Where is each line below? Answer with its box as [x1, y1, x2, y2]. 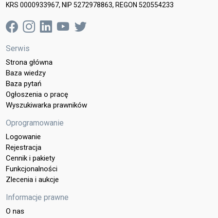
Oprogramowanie [6, 118, 64, 128]
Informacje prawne [6, 193, 69, 202]
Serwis [6, 44, 30, 54]
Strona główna [6, 58, 53, 67]
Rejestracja [6, 143, 41, 152]
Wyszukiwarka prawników [6, 101, 87, 110]
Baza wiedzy [6, 69, 46, 78]
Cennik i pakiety [6, 154, 55, 163]
